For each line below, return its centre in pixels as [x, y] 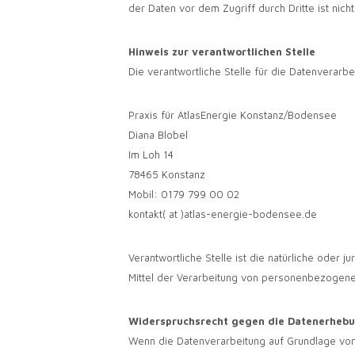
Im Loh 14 [151, 155]
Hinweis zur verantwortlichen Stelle [222, 52]
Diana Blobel [158, 135]
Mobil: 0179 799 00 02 [184, 195]
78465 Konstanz [167, 175]
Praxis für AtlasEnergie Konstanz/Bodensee [233, 115]
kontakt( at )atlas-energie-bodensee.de [223, 214]
